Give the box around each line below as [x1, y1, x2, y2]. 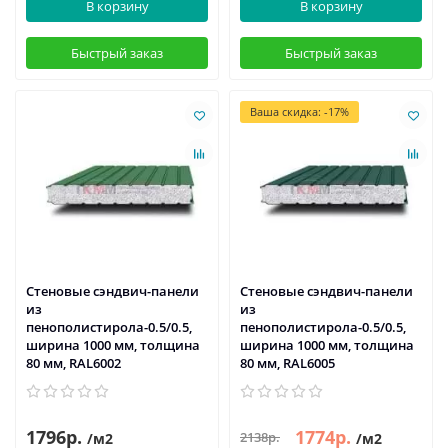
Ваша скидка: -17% [250, 104, 349, 120]
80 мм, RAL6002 [26, 353, 121, 372]
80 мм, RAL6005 [240, 353, 335, 372]
